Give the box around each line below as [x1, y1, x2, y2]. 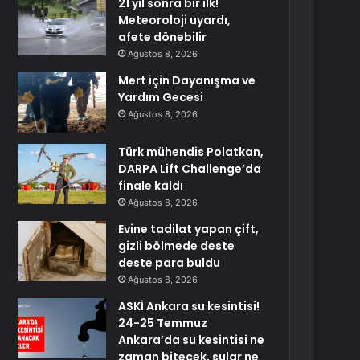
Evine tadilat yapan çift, [118, 221, 260, 237]
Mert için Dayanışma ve [118, 72, 256, 88]
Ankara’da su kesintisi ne [118, 332, 265, 348]
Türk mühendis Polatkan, [118, 144, 264, 160]
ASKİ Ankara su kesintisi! [118, 298, 260, 314]
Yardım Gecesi [118, 89, 204, 105]
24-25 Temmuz [118, 315, 208, 331]
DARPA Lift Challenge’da [118, 161, 262, 177]
